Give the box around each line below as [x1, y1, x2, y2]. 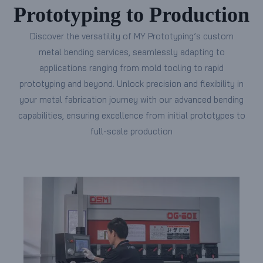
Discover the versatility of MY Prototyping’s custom [29, 31, 234, 42]
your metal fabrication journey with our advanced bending [19, 94, 244, 106]
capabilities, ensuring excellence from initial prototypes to [18, 110, 245, 122]
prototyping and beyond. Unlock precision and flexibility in [19, 78, 244, 90]
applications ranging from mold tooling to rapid [39, 62, 224, 74]
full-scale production [90, 126, 173, 137]
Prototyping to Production [14, 3, 249, 27]
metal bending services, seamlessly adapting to [38, 46, 225, 58]
